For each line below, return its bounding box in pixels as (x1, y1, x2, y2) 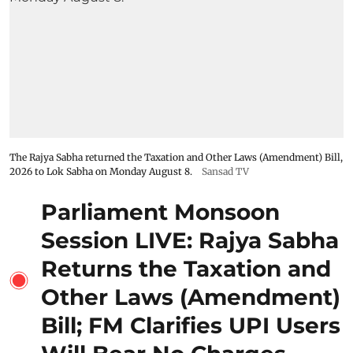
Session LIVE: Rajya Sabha (41, 227, 339, 255)
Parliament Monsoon (41, 199, 280, 226)
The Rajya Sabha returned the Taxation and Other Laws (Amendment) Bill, (9, 151, 343, 164)
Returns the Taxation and (41, 255, 331, 283)
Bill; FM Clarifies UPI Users (41, 312, 340, 340)
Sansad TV (202, 165, 249, 178)
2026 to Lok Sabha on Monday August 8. (9, 165, 192, 178)
